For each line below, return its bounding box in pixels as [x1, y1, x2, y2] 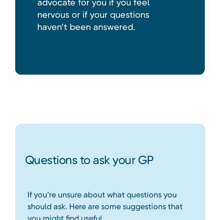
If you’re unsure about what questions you [27, 190, 177, 200]
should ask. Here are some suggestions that [27, 202, 183, 212]
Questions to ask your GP [25, 153, 154, 167]
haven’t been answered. [37, 22, 135, 32]
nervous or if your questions [37, 9, 149, 20]
